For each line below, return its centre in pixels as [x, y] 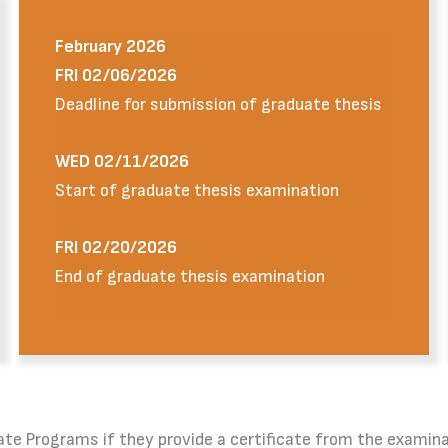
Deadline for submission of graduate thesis [218, 104]
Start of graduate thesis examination [196, 190]
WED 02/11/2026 [121, 161]
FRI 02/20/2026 [115, 247]
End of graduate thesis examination [189, 276]
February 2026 [110, 46]
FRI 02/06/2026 [115, 75]
